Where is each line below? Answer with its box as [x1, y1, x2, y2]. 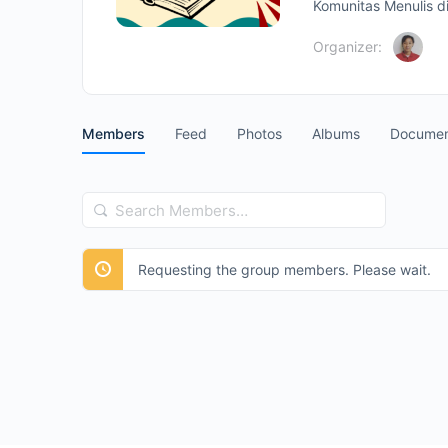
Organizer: [313, 38, 382, 55]
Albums [312, 125, 360, 142]
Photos [237, 125, 282, 142]
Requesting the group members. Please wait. [138, 261, 431, 278]
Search [83, 196, 139, 216]
